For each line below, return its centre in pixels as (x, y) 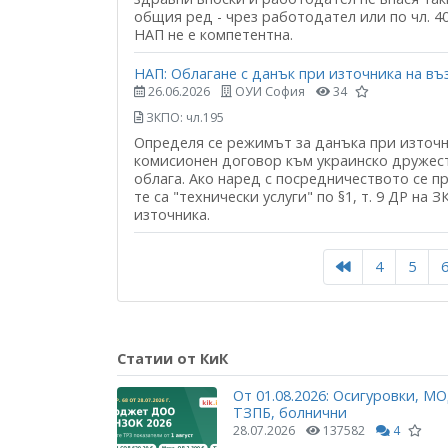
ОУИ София (268, 91)
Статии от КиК (172, 358)
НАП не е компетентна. (213, 35)
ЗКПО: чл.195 (183, 117)
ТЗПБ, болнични (290, 412)
